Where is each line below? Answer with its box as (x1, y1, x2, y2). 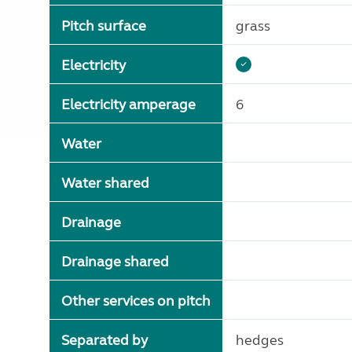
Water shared (61, 174, 149, 192)
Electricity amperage (61, 96, 196, 113)
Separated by (61, 332, 148, 349)
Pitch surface (61, 17, 146, 35)
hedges (236, 332, 284, 349)
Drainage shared (61, 253, 169, 270)
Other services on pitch (61, 292, 211, 310)
